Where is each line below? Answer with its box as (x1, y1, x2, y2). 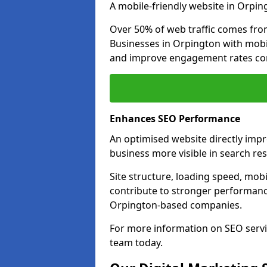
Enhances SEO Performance (110, 112, 240, 125)
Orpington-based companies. (110, 198, 242, 212)
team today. (110, 236, 163, 249)
